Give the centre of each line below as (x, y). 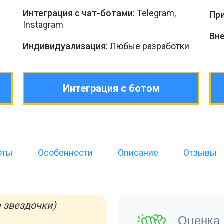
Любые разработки (149, 46)
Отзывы (200, 153)
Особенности (65, 153)
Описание (138, 153)
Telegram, (155, 13)
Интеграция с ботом (111, 88)
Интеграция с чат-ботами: (79, 13)
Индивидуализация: (65, 46)
